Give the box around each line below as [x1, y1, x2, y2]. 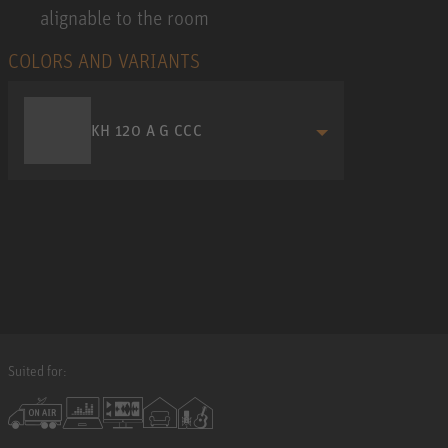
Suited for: [8, 362, 67, 380]
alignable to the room [40, 4, 209, 30]
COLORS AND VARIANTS [8, 47, 200, 73]
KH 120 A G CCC [91, 120, 203, 141]
